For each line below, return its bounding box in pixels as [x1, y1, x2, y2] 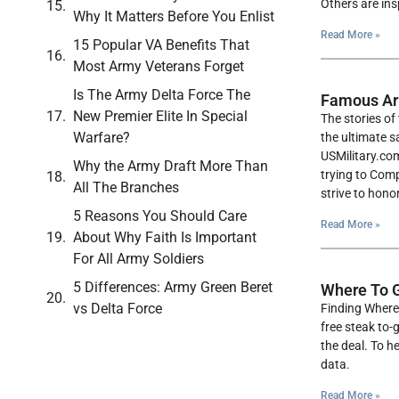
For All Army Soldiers [73, 250, 204, 268]
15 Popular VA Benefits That [73, 37, 249, 54]
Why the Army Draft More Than [73, 158, 268, 175]
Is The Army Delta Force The [73, 86, 250, 104]
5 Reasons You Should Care [73, 208, 247, 225]
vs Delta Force [73, 300, 162, 318]
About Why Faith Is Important [73, 229, 256, 247]
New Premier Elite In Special [73, 108, 248, 126]
